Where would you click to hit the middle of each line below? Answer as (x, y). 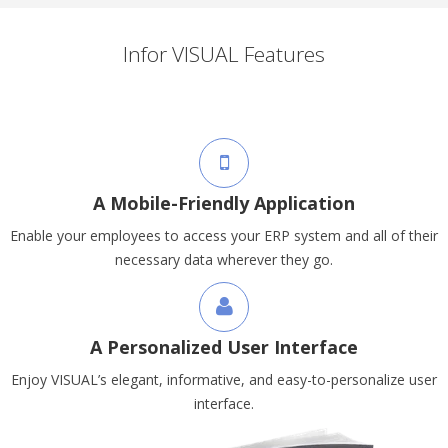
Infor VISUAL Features (224, 54)
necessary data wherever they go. (224, 259)
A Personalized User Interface (224, 347)
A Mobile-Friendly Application (224, 203)
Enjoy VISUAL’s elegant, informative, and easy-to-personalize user (224, 379)
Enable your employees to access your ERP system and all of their (224, 235)
